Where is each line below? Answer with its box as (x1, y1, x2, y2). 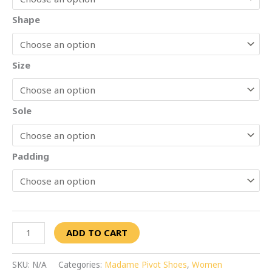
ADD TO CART (66, 226, 128, 239)
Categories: (58, 259, 104, 271)
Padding (12, 149, 49, 162)
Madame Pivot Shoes (104, 259, 187, 271)
